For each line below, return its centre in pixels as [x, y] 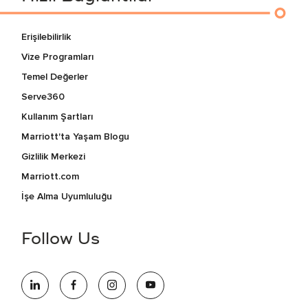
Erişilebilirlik [46, 36]
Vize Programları [58, 56]
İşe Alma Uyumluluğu [67, 196]
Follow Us [61, 240]
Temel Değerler [55, 76]
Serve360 [43, 96]
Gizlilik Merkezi [54, 156]
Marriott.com [51, 176]
